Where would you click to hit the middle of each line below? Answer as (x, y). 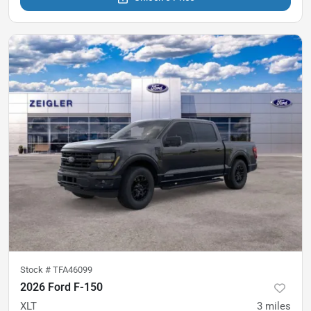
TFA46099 (73, 270)
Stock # (36, 270)
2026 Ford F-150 (61, 287)
